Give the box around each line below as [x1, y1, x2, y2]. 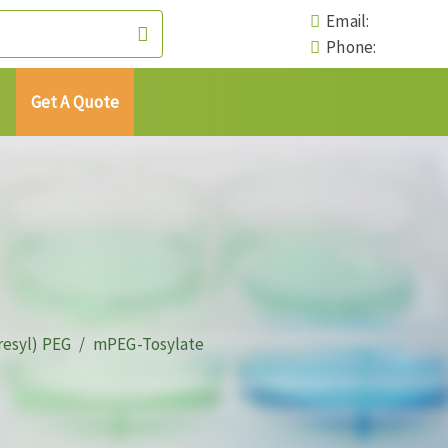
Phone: [320, 36, 376, 58]
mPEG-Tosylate [93, 332, 205, 355]
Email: [320, 10, 369, 32]
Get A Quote [31, 91, 120, 113]
